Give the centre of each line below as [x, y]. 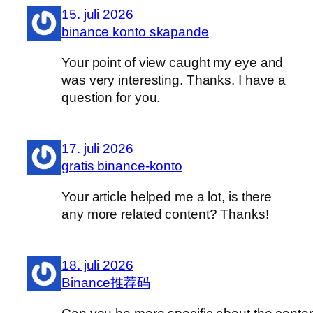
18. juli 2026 [97, 265]
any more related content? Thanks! [165, 214]
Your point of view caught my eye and [173, 62]
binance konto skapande [135, 32]
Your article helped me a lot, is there [167, 196]
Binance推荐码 [106, 283]
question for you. [111, 97]
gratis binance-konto [122, 166]
